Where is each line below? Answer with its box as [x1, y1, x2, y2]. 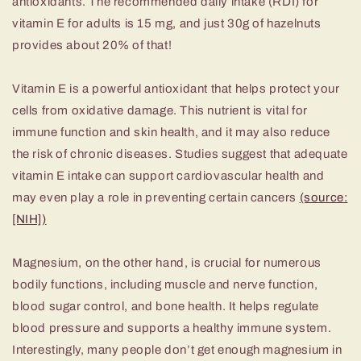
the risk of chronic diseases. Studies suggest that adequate [12, 147, 348, 161]
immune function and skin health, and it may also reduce [12, 126, 331, 139]
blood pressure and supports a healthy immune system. [12, 322, 332, 335]
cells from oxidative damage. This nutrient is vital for [12, 104, 309, 118]
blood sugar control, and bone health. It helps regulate [12, 300, 320, 313]
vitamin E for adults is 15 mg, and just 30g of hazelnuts [12, 17, 322, 31]
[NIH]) [12, 213, 47, 226]
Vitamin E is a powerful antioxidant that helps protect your [12, 82, 340, 96]
